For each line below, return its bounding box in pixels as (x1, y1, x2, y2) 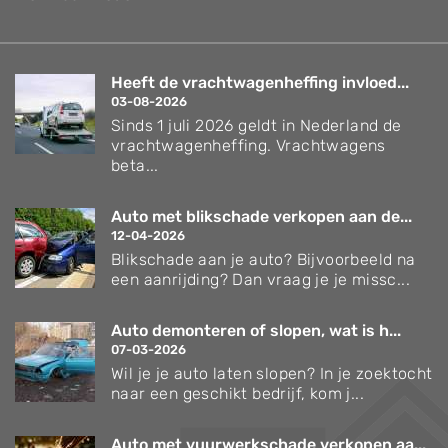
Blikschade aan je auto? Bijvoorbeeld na (111, 249, 416, 269)
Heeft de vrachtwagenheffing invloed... (111, 72, 409, 92)
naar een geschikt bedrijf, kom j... (111, 383, 364, 403)
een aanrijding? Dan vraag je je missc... (111, 269, 410, 289)
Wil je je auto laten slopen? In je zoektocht (111, 363, 433, 383)
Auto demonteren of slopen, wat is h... (111, 320, 401, 340)
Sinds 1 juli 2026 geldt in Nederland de (111, 115, 402, 135)
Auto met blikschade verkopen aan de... (111, 206, 412, 226)
